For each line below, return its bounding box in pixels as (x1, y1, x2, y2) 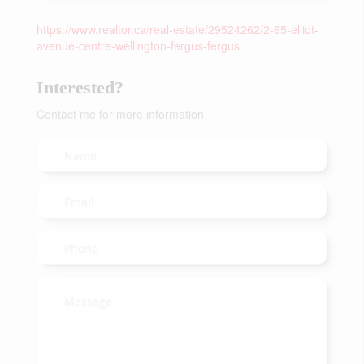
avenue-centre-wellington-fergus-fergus (37, 37, 240, 54)
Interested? (37, 77, 123, 97)
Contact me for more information (37, 106, 204, 122)
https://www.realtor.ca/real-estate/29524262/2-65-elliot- (37, 21, 318, 37)
